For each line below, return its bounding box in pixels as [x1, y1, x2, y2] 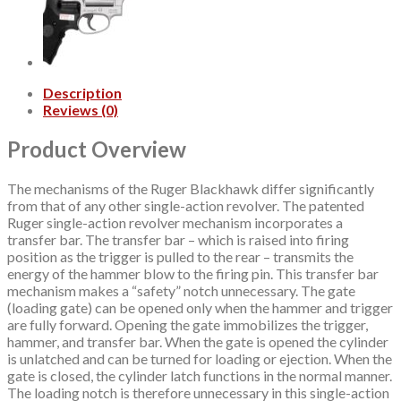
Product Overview [7, 135, 186, 162]
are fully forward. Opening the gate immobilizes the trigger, [7, 315, 368, 333]
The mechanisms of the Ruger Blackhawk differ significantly [7, 179, 374, 197]
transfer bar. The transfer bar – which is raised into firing [7, 230, 349, 248]
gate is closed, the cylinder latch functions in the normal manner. [7, 366, 392, 384]
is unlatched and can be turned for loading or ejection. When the [7, 349, 392, 367]
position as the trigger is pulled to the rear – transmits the [7, 247, 354, 265]
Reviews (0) [43, 100, 118, 118]
